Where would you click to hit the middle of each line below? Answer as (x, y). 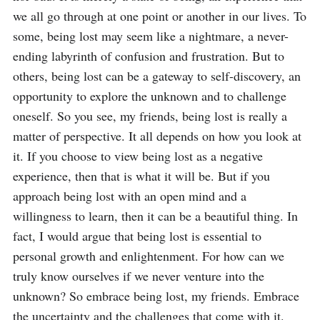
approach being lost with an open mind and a (130, 196)
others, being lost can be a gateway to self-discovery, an (157, 76)
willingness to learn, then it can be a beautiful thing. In (155, 216)
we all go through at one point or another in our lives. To (160, 16)
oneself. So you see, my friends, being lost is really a (150, 116)
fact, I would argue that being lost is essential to (137, 236)
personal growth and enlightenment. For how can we (149, 256)
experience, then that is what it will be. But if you (141, 176)
